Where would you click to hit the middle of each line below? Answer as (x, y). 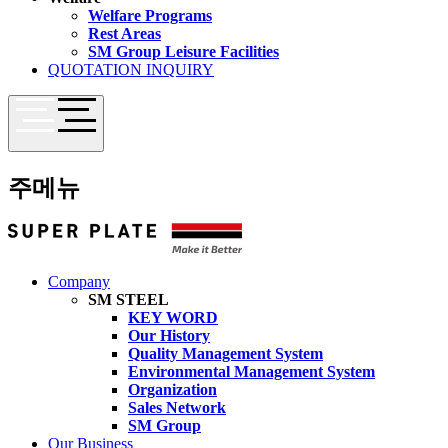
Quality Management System (225, 354)
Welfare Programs (150, 16)
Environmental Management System (251, 372)
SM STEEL (128, 300)
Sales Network (177, 408)
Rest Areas (124, 34)
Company (79, 282)
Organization (172, 390)
